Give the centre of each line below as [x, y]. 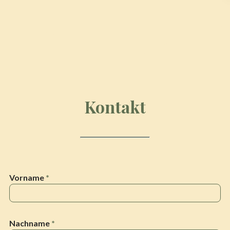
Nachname [30, 223]
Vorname [27, 177]
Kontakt [115, 107]
